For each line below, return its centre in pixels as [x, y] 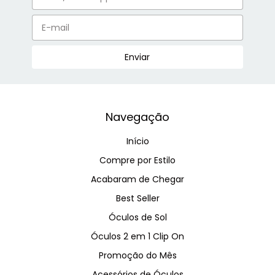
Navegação [137, 117]
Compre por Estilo [137, 160]
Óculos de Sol [137, 217]
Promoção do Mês [137, 255]
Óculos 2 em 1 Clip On [137, 236]
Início [137, 141]
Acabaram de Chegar [137, 179]
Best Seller [137, 198]
